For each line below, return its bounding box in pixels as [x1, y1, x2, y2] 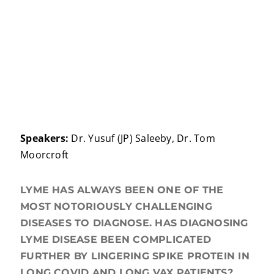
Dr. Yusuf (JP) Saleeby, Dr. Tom [68, 131, 215, 145]
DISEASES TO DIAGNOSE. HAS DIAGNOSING [20, 217, 248, 229]
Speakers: [20, 131, 69, 145]
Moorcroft [20, 147, 69, 161]
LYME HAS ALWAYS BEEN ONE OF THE [20, 183, 224, 196]
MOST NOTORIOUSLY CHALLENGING [20, 200, 212, 212]
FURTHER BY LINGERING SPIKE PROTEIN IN [20, 250, 250, 262]
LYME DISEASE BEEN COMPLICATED [20, 233, 212, 245]
